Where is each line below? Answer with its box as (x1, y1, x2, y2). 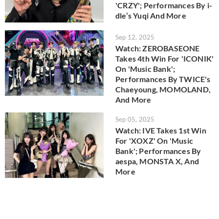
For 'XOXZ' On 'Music (115, 135, 193, 145)
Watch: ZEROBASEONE (115, 43, 200, 53)
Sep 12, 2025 (115, 33, 155, 41)
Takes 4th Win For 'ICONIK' (115, 53, 214, 63)
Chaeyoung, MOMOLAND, (115, 84, 211, 94)
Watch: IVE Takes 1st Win (115, 125, 206, 135)
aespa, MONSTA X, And (115, 156, 199, 166)
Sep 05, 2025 (115, 115, 155, 123)
